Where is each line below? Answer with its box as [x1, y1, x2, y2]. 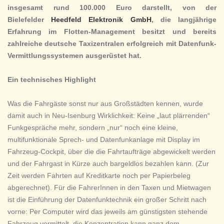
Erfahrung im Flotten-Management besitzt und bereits [7, 27, 216, 36]
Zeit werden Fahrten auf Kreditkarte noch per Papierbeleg [7, 171, 190, 180]
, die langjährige [151, 15, 217, 24]
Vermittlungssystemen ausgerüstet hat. [7, 51, 141, 60]
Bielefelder [7, 15, 51, 24]
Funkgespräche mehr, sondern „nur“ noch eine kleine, [7, 123, 178, 132]
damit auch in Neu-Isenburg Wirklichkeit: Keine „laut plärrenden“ [7, 111, 210, 120]
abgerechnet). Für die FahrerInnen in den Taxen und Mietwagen [7, 183, 211, 192]
